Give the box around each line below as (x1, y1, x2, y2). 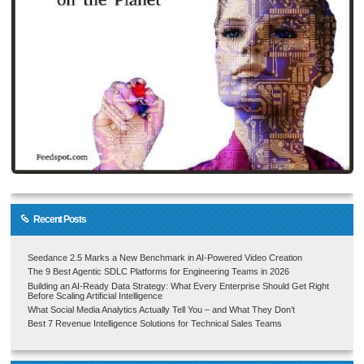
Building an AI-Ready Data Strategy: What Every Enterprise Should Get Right (28, 280, 330, 291)
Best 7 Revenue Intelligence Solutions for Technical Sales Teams (28, 318, 283, 329)
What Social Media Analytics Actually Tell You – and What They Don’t (28, 305, 296, 315)
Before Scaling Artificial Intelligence (28, 290, 163, 301)
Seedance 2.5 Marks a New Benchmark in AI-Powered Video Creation (28, 253, 303, 263)
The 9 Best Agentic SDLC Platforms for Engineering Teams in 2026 (28, 266, 290, 277)
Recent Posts (32, 214, 86, 226)
